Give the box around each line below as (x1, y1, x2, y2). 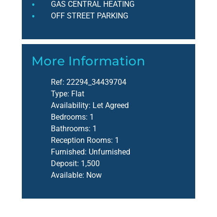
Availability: (51, 101, 91, 110)
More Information (31, 53, 145, 69)
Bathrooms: (51, 124, 91, 134)
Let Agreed (91, 101, 129, 110)
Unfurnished (87, 147, 130, 157)
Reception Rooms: (51, 136, 113, 145)
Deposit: (51, 159, 79, 169)
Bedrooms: (51, 112, 88, 122)
